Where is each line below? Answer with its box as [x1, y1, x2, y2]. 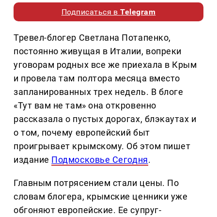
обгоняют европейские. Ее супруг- [14, 205, 162, 216]
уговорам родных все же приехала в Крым [14, 60, 197, 70]
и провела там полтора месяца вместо [14, 73, 180, 84]
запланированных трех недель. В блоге [14, 87, 184, 97]
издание [14, 155, 52, 165]
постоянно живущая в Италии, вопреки [14, 46, 182, 57]
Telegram [120, 7, 156, 17]
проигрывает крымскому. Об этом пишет [14, 141, 191, 152]
